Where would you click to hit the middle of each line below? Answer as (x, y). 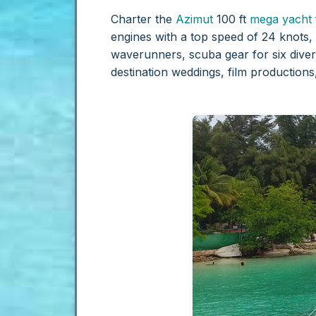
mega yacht (281, 19)
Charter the (143, 19)
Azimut (194, 19)
